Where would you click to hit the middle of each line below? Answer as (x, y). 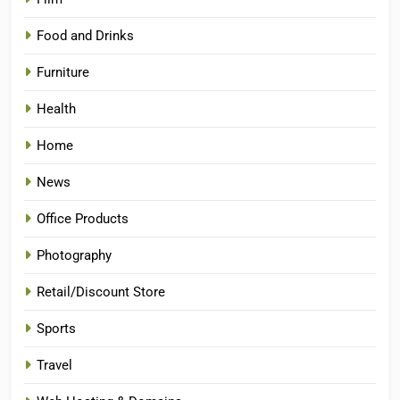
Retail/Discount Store (101, 292)
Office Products (83, 218)
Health (56, 108)
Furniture (63, 72)
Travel (54, 365)
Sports (56, 328)
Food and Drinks (85, 35)
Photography (74, 255)
